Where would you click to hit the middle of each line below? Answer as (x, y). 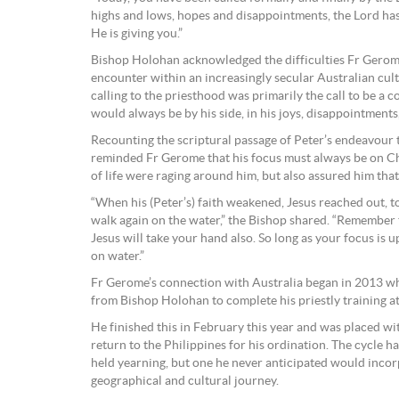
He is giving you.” (137, 34)
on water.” (118, 257)
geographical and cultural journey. (185, 382)
